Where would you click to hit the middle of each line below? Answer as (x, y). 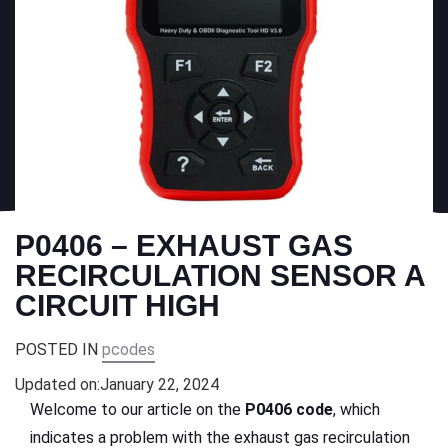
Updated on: (57, 384)
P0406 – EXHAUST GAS (184, 245)
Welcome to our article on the (137, 409)
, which (356, 409)
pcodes (128, 349)
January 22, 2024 (159, 384)
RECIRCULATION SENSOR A (220, 275)
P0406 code (289, 409)
